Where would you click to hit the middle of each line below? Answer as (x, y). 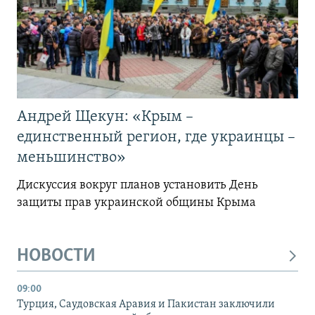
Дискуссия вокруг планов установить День (137, 185)
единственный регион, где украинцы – (156, 137)
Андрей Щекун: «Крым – (105, 117)
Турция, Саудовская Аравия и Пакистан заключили (146, 305)
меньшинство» (71, 157)
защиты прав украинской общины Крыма (136, 202)
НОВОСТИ (56, 256)
